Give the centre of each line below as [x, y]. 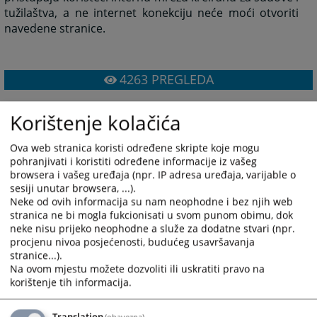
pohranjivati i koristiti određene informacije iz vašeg [133, 161]
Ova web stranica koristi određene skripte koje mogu [135, 148]
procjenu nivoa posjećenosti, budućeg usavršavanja [132, 242]
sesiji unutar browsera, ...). [73, 188]
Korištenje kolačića [96, 122]
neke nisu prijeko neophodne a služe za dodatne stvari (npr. [152, 229]
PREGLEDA [180, 80]
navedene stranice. [55, 29]
